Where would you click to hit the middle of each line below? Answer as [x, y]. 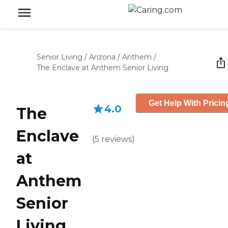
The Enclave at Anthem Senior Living [103, 68]
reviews [117, 139]
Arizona [102, 57]
